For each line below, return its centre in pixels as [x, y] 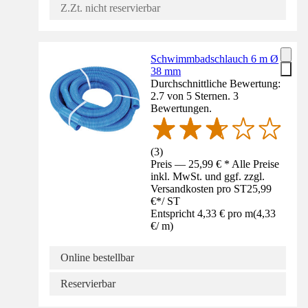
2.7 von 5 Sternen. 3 [195, 96]
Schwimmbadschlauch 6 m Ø [215, 59]
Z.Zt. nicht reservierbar [110, 8]
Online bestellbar [97, 257]
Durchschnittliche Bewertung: [216, 84]
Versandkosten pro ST [199, 188]
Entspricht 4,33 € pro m [202, 213]
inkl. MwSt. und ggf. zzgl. [208, 176]
